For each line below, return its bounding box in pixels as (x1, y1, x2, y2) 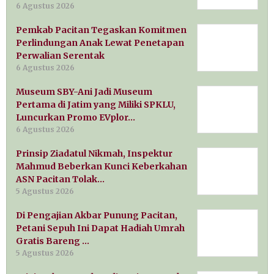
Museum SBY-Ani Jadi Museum (16, 86, 152, 98)
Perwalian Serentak (16, 50, 105, 62)
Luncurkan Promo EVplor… (16, 112, 135, 124)
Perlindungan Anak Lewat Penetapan (16, 37, 184, 49)
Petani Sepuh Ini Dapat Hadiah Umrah (16, 223, 185, 234)
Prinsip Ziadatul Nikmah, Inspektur (16, 148, 172, 160)
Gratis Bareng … (16, 235, 89, 247)
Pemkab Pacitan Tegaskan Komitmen (16, 24, 187, 36)
